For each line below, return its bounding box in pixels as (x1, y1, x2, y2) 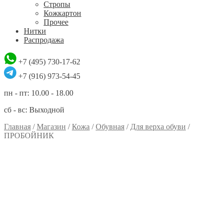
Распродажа (24, 36, 64, 44)
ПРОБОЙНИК (4, 131, 54, 140)
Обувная (96, 122, 124, 131)
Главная (4, 122, 31, 131)
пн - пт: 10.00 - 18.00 (4, 89, 73, 97)
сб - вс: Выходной (4, 106, 64, 114)
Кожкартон (44, 9, 81, 17)
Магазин (37, 122, 66, 131)
